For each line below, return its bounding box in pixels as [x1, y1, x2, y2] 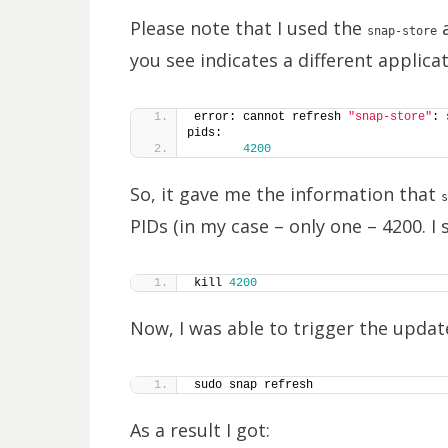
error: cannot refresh [193, 110, 348, 124]
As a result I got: [129, 418, 270, 442]
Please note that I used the [129, 16, 367, 40]
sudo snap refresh [193, 378, 313, 392]
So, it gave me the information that [129, 182, 441, 206]
